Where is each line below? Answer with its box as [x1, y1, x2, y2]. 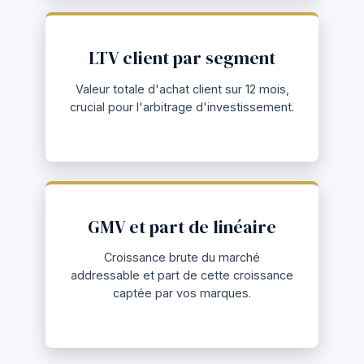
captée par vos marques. [113, 286, 251, 301]
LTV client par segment [89, 45, 275, 70]
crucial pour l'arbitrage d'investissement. [70, 99, 294, 114]
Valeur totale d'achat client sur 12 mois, [75, 81, 289, 96]
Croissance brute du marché [104, 250, 260, 265]
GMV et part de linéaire [88, 214, 276, 239]
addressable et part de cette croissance [71, 268, 293, 283]
